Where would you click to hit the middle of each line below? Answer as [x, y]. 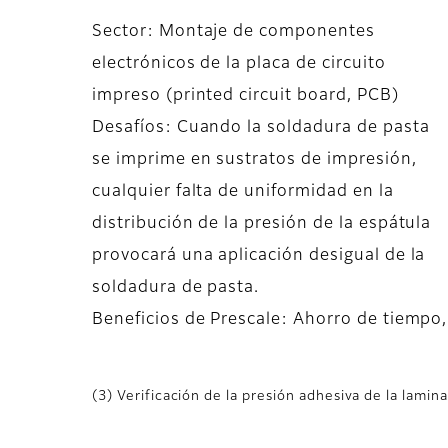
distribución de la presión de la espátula [262, 224]
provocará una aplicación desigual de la [259, 256]
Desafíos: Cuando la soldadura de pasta [261, 128]
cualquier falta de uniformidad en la [243, 192]
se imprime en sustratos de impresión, [254, 160]
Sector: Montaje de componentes [233, 32]
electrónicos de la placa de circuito [239, 64]
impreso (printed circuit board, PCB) [245, 96]
